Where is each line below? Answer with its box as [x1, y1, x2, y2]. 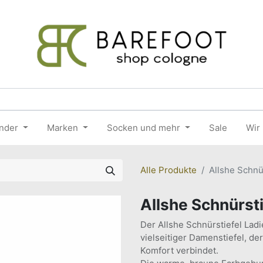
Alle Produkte [140, 164, 197, 176]
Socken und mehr [106, 122, 180, 133]
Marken [47, 122, 78, 133]
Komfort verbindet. [140, 245, 218, 256]
